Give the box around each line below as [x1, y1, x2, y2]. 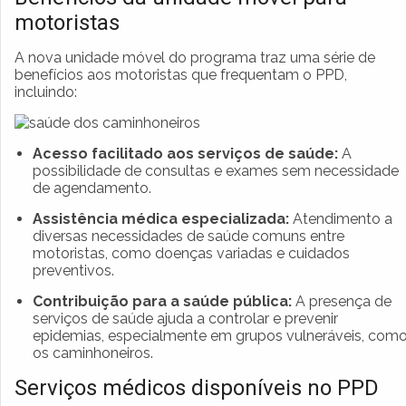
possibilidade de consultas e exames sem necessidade [33, 161, 399, 179]
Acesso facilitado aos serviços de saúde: [33, 144, 338, 162]
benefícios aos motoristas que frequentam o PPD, [14, 65, 347, 83]
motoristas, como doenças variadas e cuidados [33, 244, 350, 262]
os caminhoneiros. [33, 343, 153, 362]
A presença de [292, 292, 391, 310]
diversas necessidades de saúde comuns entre [33, 227, 344, 245]
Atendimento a [289, 209, 392, 227]
